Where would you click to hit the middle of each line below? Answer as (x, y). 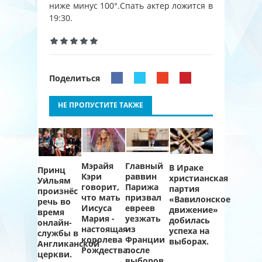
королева (102, 239)
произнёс (58, 191)
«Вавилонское (200, 199)
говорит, (100, 187)
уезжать (143, 219)
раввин (141, 177)
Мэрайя (97, 166)
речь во (54, 201)
